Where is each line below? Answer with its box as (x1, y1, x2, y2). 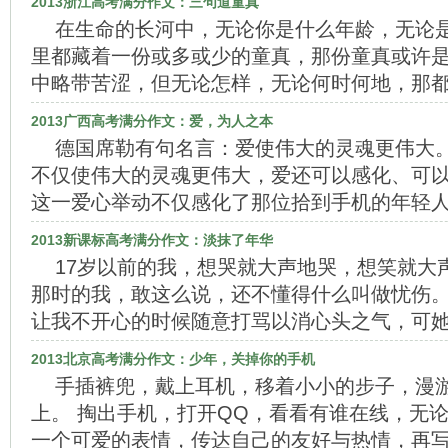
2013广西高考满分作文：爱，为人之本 (31, 113, 273, 129)
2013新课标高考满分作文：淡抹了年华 (31, 232, 273, 248)
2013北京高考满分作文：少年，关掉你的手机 (31, 351, 315, 367)
